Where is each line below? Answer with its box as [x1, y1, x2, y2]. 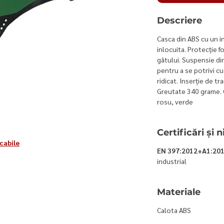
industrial [157, 156, 186, 165]
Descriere [157, 14, 202, 26]
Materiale [157, 186, 200, 197]
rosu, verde [157, 96, 193, 106]
